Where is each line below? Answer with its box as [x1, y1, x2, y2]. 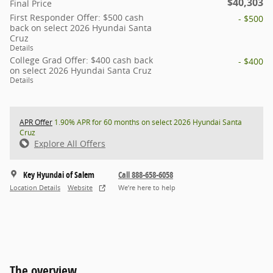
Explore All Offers [34, 137, 105, 149]
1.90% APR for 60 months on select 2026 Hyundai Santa [52, 116, 242, 127]
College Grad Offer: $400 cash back [10, 54, 153, 66]
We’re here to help [118, 183, 175, 192]
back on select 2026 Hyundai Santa [10, 21, 152, 34]
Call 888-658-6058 [118, 168, 173, 180]
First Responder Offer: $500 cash [10, 11, 144, 23]
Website [68, 183, 93, 192]
